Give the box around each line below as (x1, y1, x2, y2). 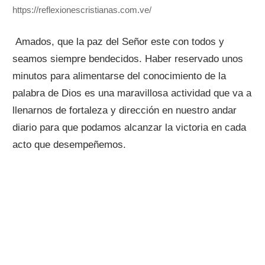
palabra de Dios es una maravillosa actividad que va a (12, 87, 252, 99)
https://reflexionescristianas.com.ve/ (12, 5, 152, 15)
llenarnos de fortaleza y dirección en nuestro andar (12, 104, 237, 116)
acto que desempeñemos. (12, 138, 127, 150)
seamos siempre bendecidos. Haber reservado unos (12, 53, 244, 64)
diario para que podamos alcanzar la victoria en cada (12, 121, 247, 133)
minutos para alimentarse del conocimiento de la (12, 70, 227, 82)
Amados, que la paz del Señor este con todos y (15, 35, 225, 47)
